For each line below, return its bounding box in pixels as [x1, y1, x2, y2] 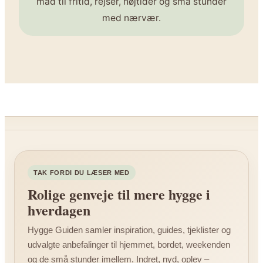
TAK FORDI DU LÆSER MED [33, 169, 130, 177]
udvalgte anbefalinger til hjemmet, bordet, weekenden [28, 240, 230, 250]
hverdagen [28, 200, 90, 221]
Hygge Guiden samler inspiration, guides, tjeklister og [28, 225, 231, 235]
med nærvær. [102, 12, 161, 24]
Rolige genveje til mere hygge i [28, 184, 210, 205]
